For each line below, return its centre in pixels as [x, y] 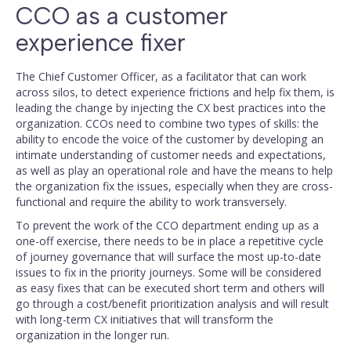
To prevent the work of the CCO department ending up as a [167, 225]
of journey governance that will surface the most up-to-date [168, 257]
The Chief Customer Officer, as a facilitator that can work [161, 76]
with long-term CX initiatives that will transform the [145, 319]
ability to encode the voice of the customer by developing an [170, 139]
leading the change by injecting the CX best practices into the [171, 108]
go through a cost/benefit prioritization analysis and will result [172, 304]
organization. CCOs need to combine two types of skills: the [167, 123]
